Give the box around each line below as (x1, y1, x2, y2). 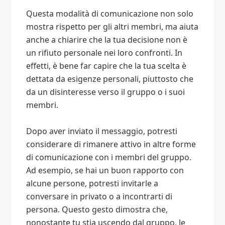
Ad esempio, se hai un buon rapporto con (26, 165, 184, 176)
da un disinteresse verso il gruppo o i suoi (26, 86, 185, 98)
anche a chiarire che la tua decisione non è (26, 34, 188, 46)
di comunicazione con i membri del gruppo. (26, 152, 192, 163)
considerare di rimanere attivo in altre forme (26, 139, 196, 150)
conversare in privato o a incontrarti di (26, 191, 173, 202)
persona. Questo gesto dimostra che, (26, 204, 168, 215)
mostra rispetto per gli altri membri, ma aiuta (26, 21, 199, 33)
